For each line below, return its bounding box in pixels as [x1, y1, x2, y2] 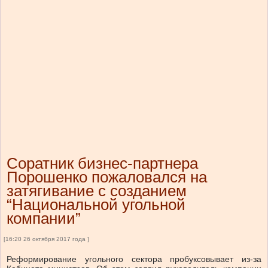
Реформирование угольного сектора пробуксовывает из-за [7, 254, 261, 264]
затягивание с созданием [7, 182, 187, 200]
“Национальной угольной [7, 196, 185, 214]
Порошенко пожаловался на [7, 168, 207, 187]
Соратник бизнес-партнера [7, 154, 198, 173]
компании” [7, 209, 81, 228]
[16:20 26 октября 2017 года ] [4, 236, 89, 243]
